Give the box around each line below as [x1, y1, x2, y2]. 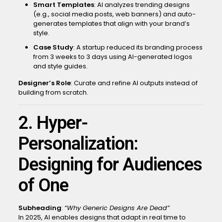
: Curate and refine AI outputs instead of [70, 78, 198, 88]
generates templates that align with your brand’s [33, 19, 190, 28]
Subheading [18, 203, 61, 213]
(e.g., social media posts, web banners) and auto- [33, 9, 196, 19]
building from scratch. [18, 88, 88, 97]
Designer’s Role [18, 78, 71, 88]
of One [18, 175, 68, 196]
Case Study [33, 43, 73, 52]
